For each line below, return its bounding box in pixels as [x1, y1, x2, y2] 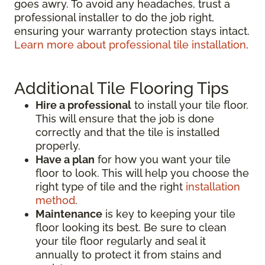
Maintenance [35, 208, 102, 221]
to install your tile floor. [131, 99, 248, 112]
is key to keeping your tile [102, 208, 235, 221]
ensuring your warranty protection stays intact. [14, 25, 250, 38]
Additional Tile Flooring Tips [14, 79, 229, 99]
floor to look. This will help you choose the [35, 167, 249, 180]
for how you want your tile [95, 153, 231, 166]
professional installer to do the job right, [14, 11, 214, 24]
